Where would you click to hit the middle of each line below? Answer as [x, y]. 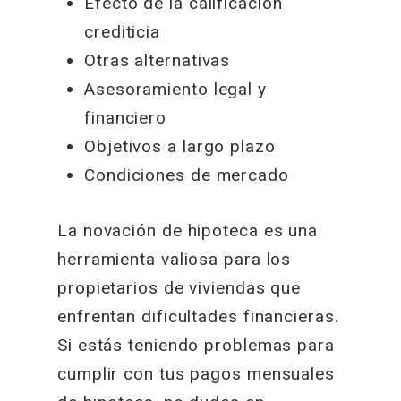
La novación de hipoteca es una [188, 230]
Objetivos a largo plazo [180, 146]
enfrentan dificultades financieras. [198, 316]
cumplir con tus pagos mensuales [196, 373]
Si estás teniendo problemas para [196, 345]
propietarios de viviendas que [179, 287]
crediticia [123, 31]
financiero [126, 117]
